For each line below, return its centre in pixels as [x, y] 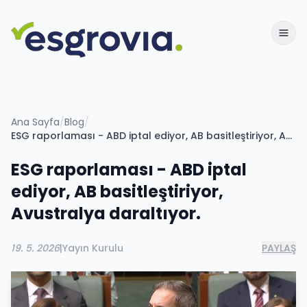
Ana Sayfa [35, 122]
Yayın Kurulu [93, 248]
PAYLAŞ [279, 248]
